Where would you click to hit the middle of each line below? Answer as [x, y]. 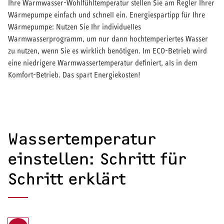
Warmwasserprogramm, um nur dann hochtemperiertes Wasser [108, 38]
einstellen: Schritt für [97, 159]
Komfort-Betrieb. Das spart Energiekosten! [74, 74]
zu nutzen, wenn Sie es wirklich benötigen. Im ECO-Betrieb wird [107, 50]
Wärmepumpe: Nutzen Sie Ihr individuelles [74, 26]
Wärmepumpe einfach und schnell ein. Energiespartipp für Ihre [106, 14]
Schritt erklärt [67, 179]
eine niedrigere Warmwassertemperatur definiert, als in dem [103, 62]
